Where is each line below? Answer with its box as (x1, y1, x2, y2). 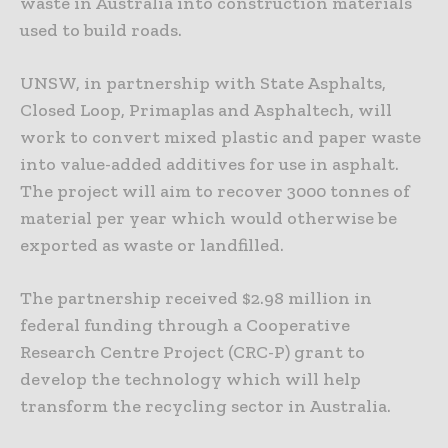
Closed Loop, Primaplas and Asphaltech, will (20, 98, 392, 121)
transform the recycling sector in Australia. (20, 394, 391, 417)
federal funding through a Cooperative (20, 313, 350, 336)
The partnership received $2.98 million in (20, 286, 372, 309)
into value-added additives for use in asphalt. (20, 152, 399, 175)
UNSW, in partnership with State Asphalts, (20, 71, 386, 94)
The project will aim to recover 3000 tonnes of (20, 179, 410, 202)
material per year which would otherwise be (20, 206, 397, 229)
